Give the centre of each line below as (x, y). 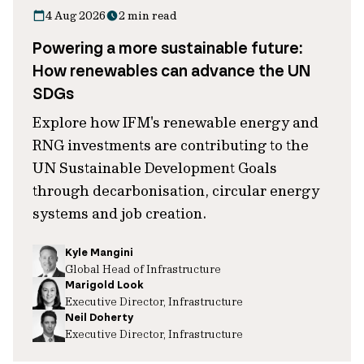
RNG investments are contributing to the (171, 145)
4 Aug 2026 (76, 15)
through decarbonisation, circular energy (176, 191)
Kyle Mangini (99, 252)
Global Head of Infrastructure (143, 269)
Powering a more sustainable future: (167, 48)
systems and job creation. (119, 213)
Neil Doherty (99, 317)
